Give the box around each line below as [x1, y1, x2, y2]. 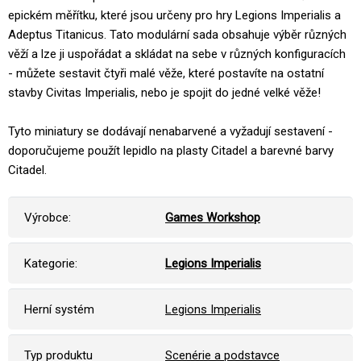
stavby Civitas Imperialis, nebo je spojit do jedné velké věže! [8, 85, 321, 100]
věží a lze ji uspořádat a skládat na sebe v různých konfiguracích [8, 46, 346, 61]
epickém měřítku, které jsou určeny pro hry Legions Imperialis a [8, 7, 341, 23]
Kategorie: [24, 255, 77, 271]
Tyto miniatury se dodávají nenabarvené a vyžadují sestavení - [8, 123, 333, 139]
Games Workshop [165, 210, 260, 225]
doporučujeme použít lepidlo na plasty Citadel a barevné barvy [8, 143, 334, 158]
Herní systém [24, 301, 94, 317]
